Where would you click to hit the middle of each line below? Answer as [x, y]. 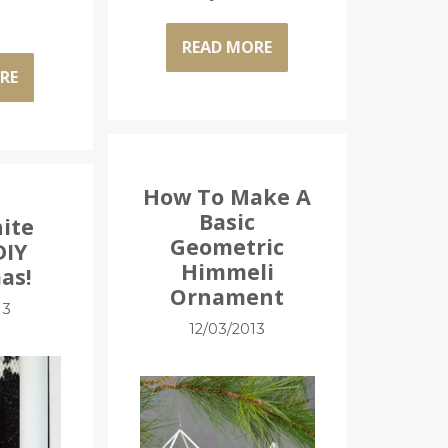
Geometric [227, 246]
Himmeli [227, 271]
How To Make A [227, 196]
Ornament [227, 296]
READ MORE [227, 47]
